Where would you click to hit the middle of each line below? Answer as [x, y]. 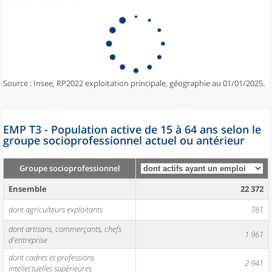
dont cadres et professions [51, 257]
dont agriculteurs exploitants [56, 209]
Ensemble [28, 189]
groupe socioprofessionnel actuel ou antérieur [124, 140]
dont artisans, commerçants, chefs [65, 229]
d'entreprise [28, 240]
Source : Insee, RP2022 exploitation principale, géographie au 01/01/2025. [134, 83]
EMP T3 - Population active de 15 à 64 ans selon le [132, 129]
